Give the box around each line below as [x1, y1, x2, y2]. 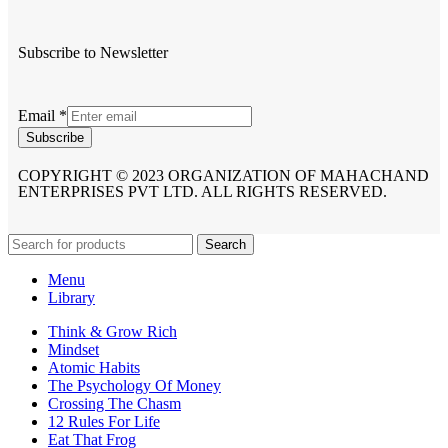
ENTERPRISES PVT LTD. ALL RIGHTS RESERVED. [18, 183, 387, 201]
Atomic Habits [48, 359, 140, 377]
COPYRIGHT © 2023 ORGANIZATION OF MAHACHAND [18, 167, 429, 185]
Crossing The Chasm [48, 395, 181, 413]
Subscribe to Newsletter [18, 44, 168, 62]
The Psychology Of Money [48, 377, 221, 395]
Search [205, 237, 246, 253]
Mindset [48, 341, 99, 359]
